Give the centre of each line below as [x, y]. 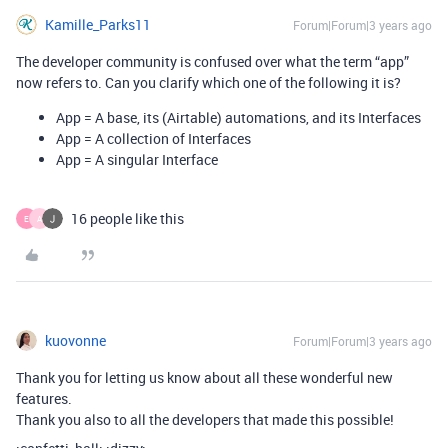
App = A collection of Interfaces [153, 139]
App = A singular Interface [137, 160]
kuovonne [75, 341]
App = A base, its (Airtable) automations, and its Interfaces [238, 118]
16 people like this [127, 219]
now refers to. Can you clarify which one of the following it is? [208, 83]
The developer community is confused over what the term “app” [212, 62]
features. [44, 399]
